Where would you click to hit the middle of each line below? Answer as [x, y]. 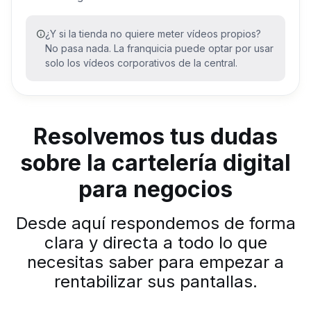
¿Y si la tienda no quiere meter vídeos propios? [153, 33]
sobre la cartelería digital [155, 162]
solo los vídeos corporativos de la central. [141, 62]
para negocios [155, 189]
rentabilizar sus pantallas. [155, 281]
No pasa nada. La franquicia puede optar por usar [159, 48]
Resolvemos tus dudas [155, 136]
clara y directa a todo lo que [155, 242]
